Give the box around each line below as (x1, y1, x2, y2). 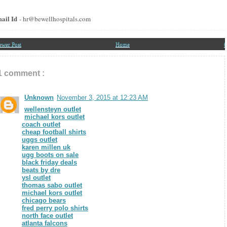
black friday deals (22, 158, 77, 166)
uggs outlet (22, 135, 57, 143)
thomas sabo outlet (22, 181, 82, 189)
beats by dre (22, 166, 60, 174)
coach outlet (22, 120, 60, 128)
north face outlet (22, 211, 73, 219)
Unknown (24, 93, 54, 101)
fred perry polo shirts (22, 204, 88, 212)
